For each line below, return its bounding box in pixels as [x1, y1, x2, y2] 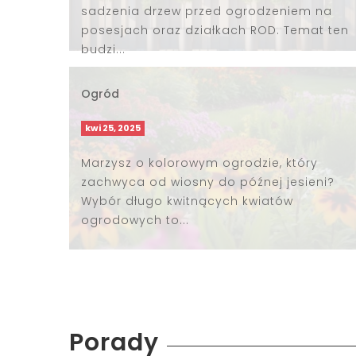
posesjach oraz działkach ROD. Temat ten [81, 21, 349, 38]
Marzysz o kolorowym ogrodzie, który [81, 154, 318, 171]
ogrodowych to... [81, 211, 189, 228]
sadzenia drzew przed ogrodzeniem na [81, 2, 332, 19]
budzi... [81, 41, 126, 57]
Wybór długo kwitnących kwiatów [81, 192, 293, 209]
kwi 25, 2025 [85, 122, 141, 135]
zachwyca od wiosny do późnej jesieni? [81, 173, 335, 190]
